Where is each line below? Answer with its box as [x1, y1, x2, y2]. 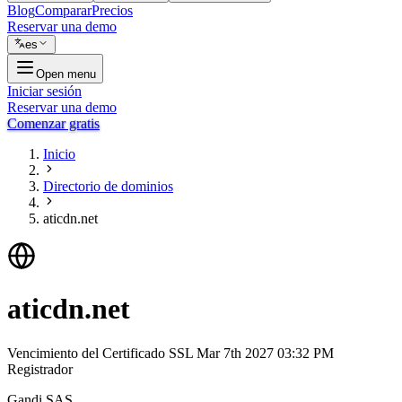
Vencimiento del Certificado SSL [7, 345, 197, 361]
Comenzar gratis [7, 116, 100, 131]
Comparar [35, 3, 92, 18]
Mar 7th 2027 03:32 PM [197, 345, 334, 361]
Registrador [7, 361, 73, 377]
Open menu [36, 67, 96, 81]
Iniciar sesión [7, 83, 82, 99]
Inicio [43, 146, 75, 162]
